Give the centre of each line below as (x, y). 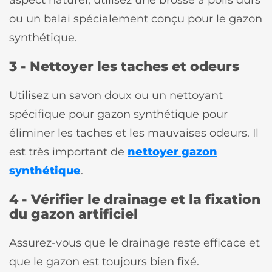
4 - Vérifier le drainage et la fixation (135, 199)
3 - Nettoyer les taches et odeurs (124, 66)
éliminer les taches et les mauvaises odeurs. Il (134, 132)
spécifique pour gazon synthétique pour (118, 114)
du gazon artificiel (73, 213)
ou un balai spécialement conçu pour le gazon (136, 18)
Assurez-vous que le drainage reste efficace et (134, 242)
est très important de (68, 151)
